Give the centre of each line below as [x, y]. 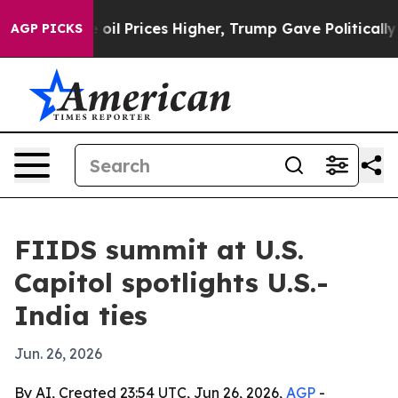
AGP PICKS [47, 28]
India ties [81, 315]
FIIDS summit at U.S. [159, 250]
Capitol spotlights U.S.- [171, 283]
